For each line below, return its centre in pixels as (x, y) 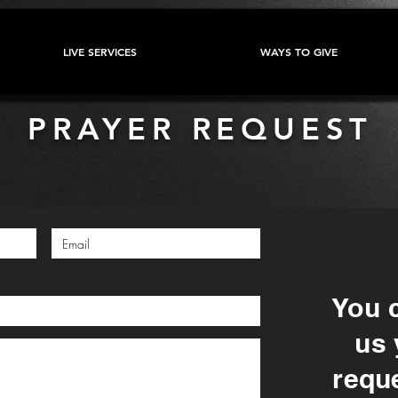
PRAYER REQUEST (201, 129)
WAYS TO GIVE (298, 52)
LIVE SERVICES (99, 52)
